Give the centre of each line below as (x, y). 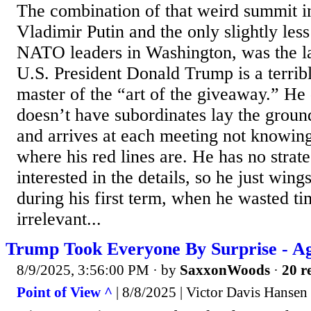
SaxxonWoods (225, 270)
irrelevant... (59, 219)
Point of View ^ (65, 292)
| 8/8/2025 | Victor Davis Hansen (210, 292)
